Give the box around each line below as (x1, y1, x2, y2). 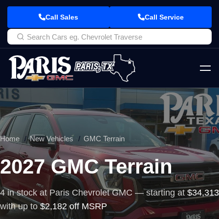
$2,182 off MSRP (40, 201, 107, 211)
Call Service (144, 13, 184, 21)
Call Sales (45, 13, 78, 21)
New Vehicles (30, 134, 73, 143)
